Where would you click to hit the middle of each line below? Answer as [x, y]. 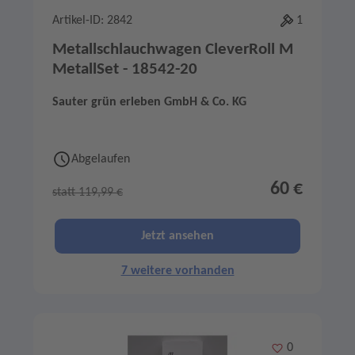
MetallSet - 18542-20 [125, 70]
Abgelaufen [101, 160]
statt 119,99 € [88, 193]
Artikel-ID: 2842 [92, 21]
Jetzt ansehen [177, 237]
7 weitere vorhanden [177, 271]
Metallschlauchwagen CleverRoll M [173, 50]
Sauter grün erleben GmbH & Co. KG [149, 103]
